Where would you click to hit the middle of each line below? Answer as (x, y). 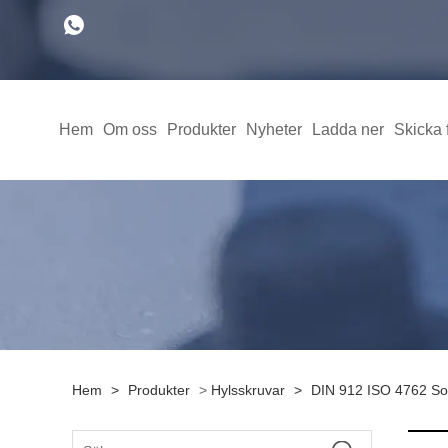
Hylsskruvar (248, 390)
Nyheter (273, 129)
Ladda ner (347, 129)
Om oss (129, 129)
